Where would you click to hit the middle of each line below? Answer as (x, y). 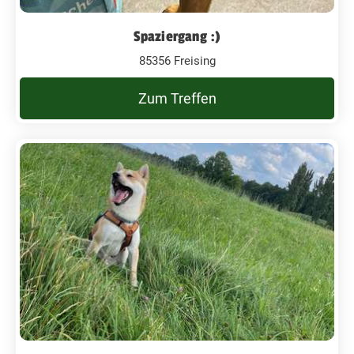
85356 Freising (177, 60)
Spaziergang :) (177, 36)
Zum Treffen (177, 98)
